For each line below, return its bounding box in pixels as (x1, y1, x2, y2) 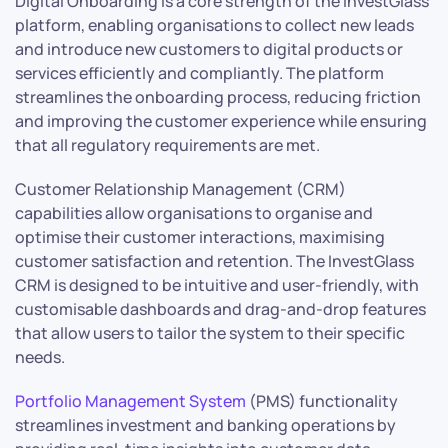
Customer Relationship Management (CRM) (15, 177, 346, 200)
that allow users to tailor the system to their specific (15, 321, 405, 344)
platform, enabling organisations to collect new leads (15, 13, 414, 36)
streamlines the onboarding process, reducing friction (15, 85, 421, 108)
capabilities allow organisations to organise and (15, 201, 373, 224)
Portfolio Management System (15, 389, 246, 412)
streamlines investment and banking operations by (15, 413, 396, 436)
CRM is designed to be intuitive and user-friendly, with (15, 273, 419, 296)
